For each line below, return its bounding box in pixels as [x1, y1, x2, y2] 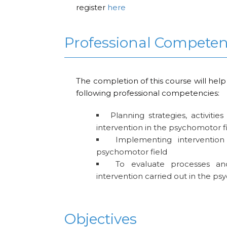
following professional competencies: [76, 88, 220, 98]
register [76, 2, 108, 12]
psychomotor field [96, 147, 168, 157]
